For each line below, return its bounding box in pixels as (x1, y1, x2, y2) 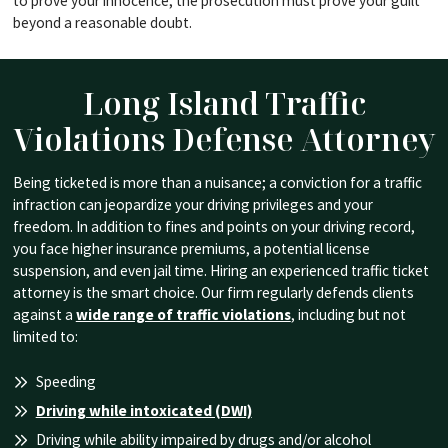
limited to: (12, 327, 78, 347)
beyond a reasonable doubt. (12, 12, 192, 32)
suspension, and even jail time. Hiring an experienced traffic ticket (12, 261, 429, 281)
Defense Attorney (172, 117, 435, 160)
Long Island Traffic (82, 81, 366, 124)
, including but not (290, 305, 406, 325)
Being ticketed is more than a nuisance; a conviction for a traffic (12, 173, 422, 193)
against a (12, 305, 76, 325)
